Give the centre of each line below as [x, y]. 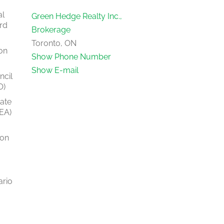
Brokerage [51, 29]
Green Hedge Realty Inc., [77, 16]
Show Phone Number [71, 56]
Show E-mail [55, 70]
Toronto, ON [54, 43]
